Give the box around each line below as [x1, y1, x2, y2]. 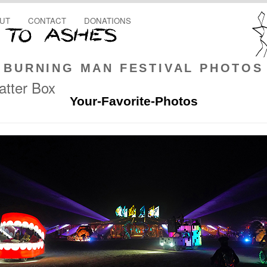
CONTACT [28, 15, 66, 26]
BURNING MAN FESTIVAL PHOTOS [4, 61, 263, 74]
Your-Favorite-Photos [69, 94, 198, 108]
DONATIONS [84, 15, 131, 26]
